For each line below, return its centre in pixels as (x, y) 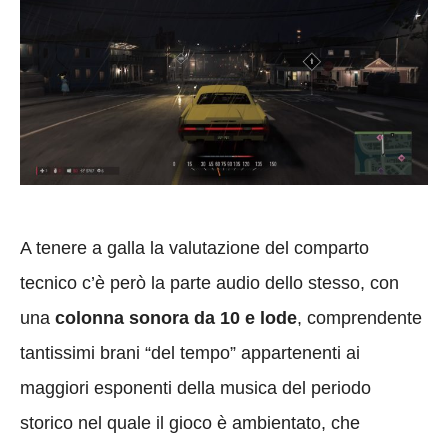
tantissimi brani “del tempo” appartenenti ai (190, 352)
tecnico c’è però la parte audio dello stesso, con (209, 282)
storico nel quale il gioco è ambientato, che (190, 422)
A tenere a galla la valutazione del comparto (194, 247)
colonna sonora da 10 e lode (176, 317)
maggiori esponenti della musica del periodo (195, 387)
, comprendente (359, 317)
